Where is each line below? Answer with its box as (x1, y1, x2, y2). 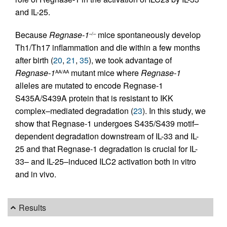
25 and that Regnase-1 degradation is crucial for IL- (15, 142, 198, 155)
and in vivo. (15, 168, 56, 180)
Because (15, 28, 49, 41)
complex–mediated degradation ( (15, 104, 133, 117)
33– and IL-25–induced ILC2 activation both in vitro (15, 155, 196, 167)
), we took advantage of (89, 54, 172, 66)
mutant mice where (69, 66, 141, 79)
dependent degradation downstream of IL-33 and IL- (15, 130, 199, 142)
